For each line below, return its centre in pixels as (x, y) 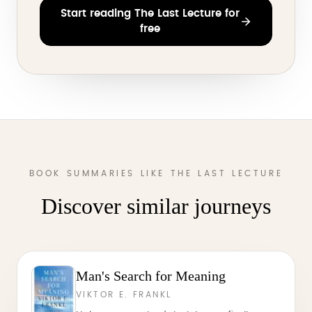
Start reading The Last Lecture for (150, 14)
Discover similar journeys (156, 206)
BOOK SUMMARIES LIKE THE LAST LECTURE (156, 173)
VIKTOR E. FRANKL (124, 295)
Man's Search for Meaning (151, 276)
